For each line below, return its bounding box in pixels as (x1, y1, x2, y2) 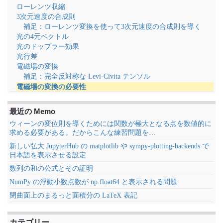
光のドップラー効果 (16, 43, 79, 50)
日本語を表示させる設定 (9, 151, 86, 159)
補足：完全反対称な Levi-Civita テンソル (23, 73, 150, 80)
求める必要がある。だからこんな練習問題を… (9, 129, 156, 136)
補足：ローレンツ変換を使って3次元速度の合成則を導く (23, 23, 201, 30)
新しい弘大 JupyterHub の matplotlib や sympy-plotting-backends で (9, 142, 209, 150)
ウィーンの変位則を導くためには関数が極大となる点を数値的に (9, 120, 212, 127)
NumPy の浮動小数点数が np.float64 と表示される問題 (9, 178, 177, 186)
